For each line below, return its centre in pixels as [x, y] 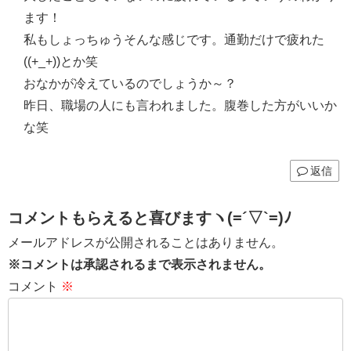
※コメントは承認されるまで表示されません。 [139, 264]
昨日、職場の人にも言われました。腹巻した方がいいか [180, 105]
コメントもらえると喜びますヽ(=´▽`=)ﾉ [150, 217]
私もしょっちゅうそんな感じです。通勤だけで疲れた [174, 39]
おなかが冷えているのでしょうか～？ [130, 83]
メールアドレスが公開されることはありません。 [146, 242]
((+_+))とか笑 [61, 61]
